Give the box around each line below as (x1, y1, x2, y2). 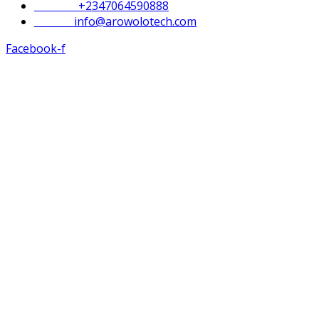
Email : (34, 14, 74, 30)
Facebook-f (6, 41, 66, 57)
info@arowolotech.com (74, 14, 197, 30)
